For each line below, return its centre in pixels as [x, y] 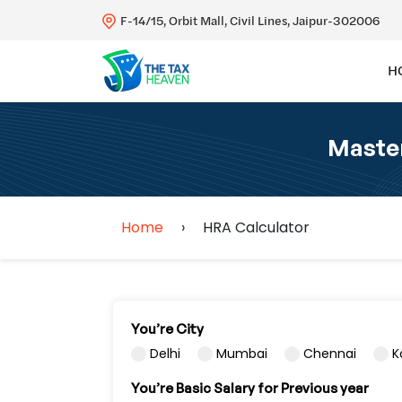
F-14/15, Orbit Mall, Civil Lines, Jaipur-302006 [250, 20]
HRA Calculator [256, 227]
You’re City [167, 328]
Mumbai [242, 353]
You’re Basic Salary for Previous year [250, 388]
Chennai [330, 353]
